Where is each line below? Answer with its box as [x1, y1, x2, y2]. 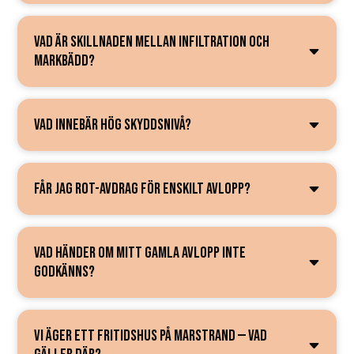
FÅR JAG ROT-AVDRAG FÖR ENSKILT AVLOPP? [34, 179, 251, 199]
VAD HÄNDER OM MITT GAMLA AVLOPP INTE [34, 243, 247, 263]
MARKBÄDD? [34, 51, 96, 71]
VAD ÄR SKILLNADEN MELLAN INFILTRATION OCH [34, 32, 270, 52]
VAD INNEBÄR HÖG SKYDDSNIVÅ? [34, 115, 192, 135]
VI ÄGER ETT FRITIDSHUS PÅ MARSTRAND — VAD [34, 326, 268, 346]
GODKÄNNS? [34, 262, 96, 282]
